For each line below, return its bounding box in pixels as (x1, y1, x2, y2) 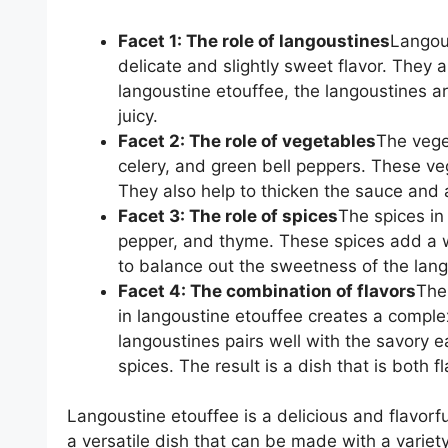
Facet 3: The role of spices (118, 205, 338, 226)
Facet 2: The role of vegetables (118, 130, 376, 151)
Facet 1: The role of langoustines (118, 30, 390, 51)
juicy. (118, 105, 158, 126)
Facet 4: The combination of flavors (118, 280, 416, 301)
